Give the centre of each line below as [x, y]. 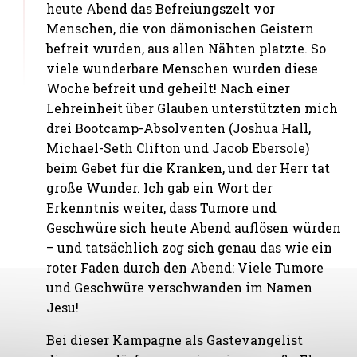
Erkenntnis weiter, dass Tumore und [162, 207]
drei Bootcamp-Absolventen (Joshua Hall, [179, 127]
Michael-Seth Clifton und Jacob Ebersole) [178, 147]
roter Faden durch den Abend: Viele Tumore [185, 267]
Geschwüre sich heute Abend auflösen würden [194, 227]
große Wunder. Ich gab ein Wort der [160, 187]
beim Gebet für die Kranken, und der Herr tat [188, 167]
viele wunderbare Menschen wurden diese [182, 68]
